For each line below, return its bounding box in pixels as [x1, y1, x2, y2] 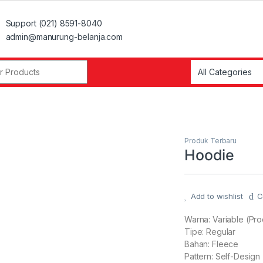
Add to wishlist [190, 191, 243, 201]
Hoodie [184, 146, 235, 164]
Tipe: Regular [184, 227, 236, 237]
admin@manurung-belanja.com [5, 31, 123, 42]
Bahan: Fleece [184, 239, 239, 249]
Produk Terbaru [184, 136, 237, 145]
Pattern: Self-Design [184, 251, 261, 262]
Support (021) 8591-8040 [5, 18, 102, 28]
